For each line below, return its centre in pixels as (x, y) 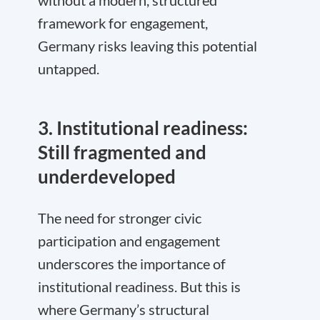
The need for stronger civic (120, 218)
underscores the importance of (132, 264)
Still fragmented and (122, 152)
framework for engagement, (123, 23)
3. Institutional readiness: (143, 128)
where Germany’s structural (124, 309)
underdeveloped (107, 176)
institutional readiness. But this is (139, 286)
